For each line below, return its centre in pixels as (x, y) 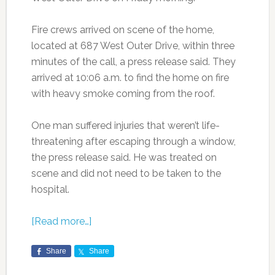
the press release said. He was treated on (124, 157)
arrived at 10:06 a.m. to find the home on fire (130, 77)
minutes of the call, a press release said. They (133, 61)
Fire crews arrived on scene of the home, (122, 29)
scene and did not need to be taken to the (126, 173)
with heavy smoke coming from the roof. (123, 93)
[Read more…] (61, 221)
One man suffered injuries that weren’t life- (125, 125)
